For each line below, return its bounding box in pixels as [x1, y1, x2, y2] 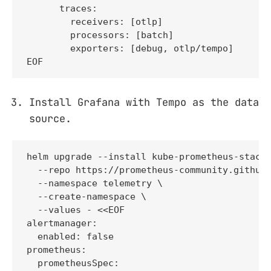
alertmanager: [27, 217, 97, 229]
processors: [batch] [27, 29, 174, 41]
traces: [27, 2, 97, 14]
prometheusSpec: [27, 257, 119, 269]
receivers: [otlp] [27, 16, 163, 27]
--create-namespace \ [27, 191, 146, 202]
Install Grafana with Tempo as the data [29, 95, 259, 109]
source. [29, 111, 71, 125]
